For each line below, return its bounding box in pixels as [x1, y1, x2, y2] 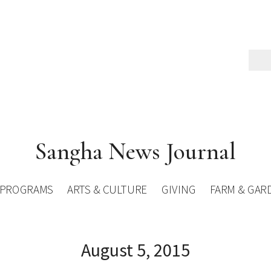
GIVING [162, 182, 196, 197]
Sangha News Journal [35, 136, 236, 166]
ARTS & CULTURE [67, 182, 148, 197]
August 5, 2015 [81, 238, 190, 261]
